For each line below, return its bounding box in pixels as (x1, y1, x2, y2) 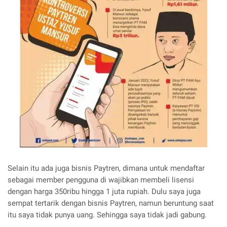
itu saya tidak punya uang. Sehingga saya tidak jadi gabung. (8, 210, 207, 220)
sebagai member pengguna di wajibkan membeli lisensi (8, 175, 194, 185)
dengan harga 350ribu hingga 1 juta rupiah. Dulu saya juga (8, 187, 201, 197)
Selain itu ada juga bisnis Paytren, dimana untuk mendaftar (8, 164, 205, 173)
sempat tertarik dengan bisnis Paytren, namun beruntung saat (8, 199, 214, 208)
